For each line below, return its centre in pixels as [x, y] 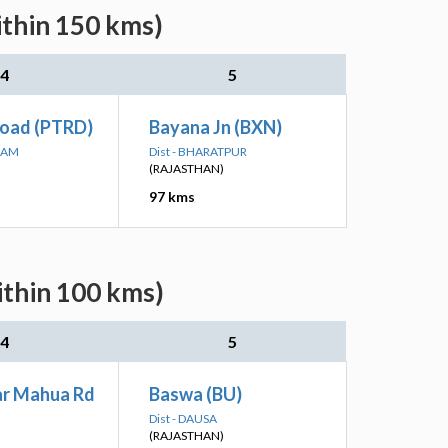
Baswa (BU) [195, 394]
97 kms [172, 196]
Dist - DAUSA [183, 418]
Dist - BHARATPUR [198, 151]
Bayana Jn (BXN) [215, 127]
